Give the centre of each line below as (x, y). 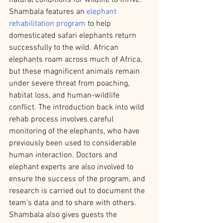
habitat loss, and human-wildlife (65, 95)
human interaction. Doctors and (64, 155)
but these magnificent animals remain (75, 71)
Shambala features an (48, 12)
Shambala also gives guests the (64, 215)
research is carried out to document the (78, 191)
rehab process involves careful (62, 119)
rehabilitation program (47, 24)
